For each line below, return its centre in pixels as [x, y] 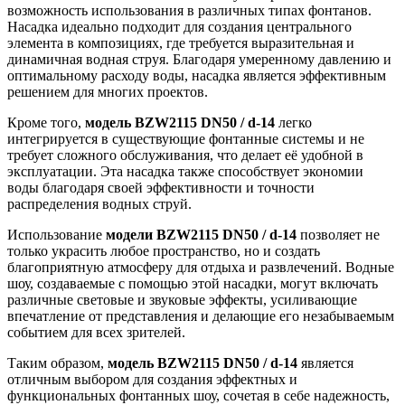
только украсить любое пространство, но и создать [164, 251]
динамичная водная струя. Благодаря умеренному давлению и [199, 60]
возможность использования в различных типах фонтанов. [189, 11]
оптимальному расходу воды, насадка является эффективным [197, 76]
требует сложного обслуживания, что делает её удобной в [185, 155]
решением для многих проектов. [108, 92]
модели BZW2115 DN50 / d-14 [201, 235]
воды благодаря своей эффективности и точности [161, 188]
